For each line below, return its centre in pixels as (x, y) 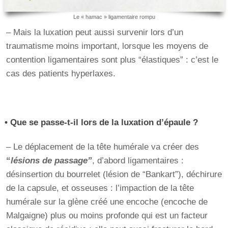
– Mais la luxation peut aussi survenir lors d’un (95, 33)
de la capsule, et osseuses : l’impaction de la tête (100, 188)
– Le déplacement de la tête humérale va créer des (103, 147)
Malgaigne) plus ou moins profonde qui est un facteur (107, 216)
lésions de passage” (52, 161)
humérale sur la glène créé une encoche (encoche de (107, 202)
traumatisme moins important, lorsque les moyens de (107, 46)
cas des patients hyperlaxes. (61, 74)
